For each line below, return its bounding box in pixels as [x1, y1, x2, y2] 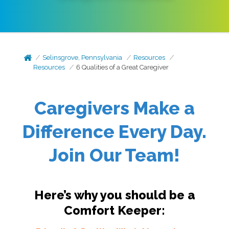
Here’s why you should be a [34, 188, 195, 202]
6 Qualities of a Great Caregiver [76, 63, 169, 71]
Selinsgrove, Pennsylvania [42, 54, 123, 61]
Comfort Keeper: [64, 203, 165, 218]
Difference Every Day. [22, 121, 207, 142]
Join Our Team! [49, 145, 180, 166]
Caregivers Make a [34, 98, 195, 119]
